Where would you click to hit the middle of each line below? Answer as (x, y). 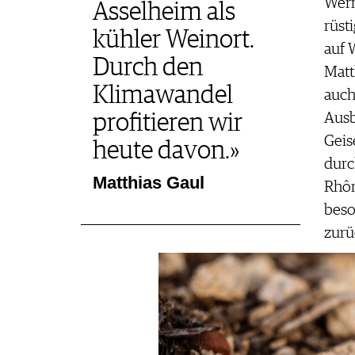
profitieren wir (167, 124)
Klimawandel (162, 96)
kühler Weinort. (173, 41)
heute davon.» (166, 152)
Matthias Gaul (148, 183)
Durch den (147, 69)
